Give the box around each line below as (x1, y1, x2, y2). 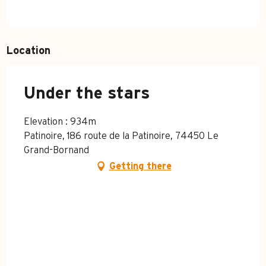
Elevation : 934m (24, 116, 96, 126)
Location (6, 45, 50, 56)
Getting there (109, 161, 172, 171)
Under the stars (24, 85, 150, 102)
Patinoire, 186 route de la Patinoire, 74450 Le (24, 131, 218, 141)
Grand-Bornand (24, 145, 89, 155)
